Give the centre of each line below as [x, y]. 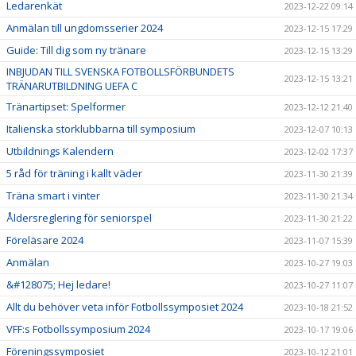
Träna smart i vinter [53, 195]
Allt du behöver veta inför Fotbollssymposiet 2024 [125, 306]
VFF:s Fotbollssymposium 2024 [78, 329]
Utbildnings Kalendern [60, 151]
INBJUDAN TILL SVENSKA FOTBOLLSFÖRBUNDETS [120, 71]
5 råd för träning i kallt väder [74, 173]
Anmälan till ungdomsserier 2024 [85, 27]
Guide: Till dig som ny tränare [76, 50]
